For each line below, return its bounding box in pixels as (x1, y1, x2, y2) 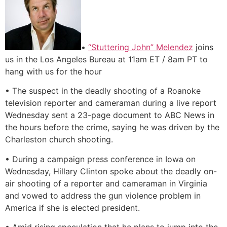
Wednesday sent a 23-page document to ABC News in (5, 110, 214, 121)
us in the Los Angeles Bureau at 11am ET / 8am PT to (5, 54, 208, 65)
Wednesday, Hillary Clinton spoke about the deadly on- (5, 166, 217, 176)
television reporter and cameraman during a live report (5, 98, 216, 108)
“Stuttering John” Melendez (88, 42, 193, 53)
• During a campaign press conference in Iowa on (5, 154, 196, 164)
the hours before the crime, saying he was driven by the (5, 122, 219, 133)
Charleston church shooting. (5, 134, 113, 145)
